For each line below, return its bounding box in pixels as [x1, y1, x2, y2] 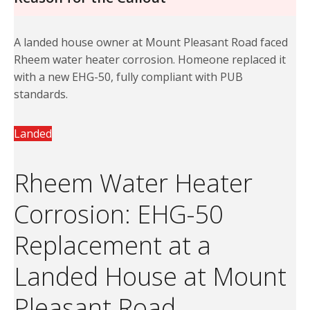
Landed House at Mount [14, 259, 286, 294]
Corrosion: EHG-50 [14, 197, 224, 232]
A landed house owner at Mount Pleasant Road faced [14, 35, 288, 51]
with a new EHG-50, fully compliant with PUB [14, 69, 243, 85]
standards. [14, 86, 68, 102]
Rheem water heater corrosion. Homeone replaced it [14, 52, 286, 68]
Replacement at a [14, 228, 211, 263]
